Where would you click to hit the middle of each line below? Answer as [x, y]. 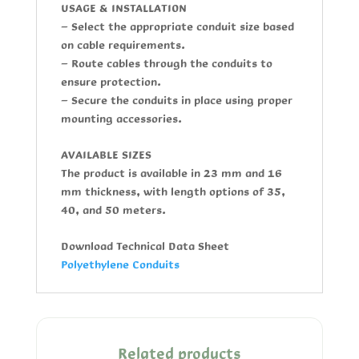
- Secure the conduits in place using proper [176, 100]
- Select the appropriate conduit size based [177, 26]
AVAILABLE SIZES [106, 155]
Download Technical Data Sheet [145, 246]
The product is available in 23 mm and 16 [171, 173]
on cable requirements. [123, 45]
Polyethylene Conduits [120, 264]
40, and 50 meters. [113, 210]
